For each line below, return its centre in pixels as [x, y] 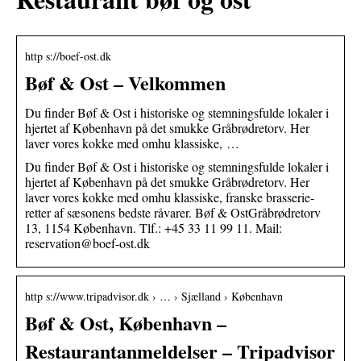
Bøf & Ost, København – [126, 322]
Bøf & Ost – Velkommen [125, 82]
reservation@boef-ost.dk [87, 243]
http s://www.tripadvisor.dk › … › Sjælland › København [154, 296]
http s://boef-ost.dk [68, 56]
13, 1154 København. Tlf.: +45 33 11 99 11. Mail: [154, 227]
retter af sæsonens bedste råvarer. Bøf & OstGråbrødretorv [173, 212]
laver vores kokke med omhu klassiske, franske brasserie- [170, 197]
